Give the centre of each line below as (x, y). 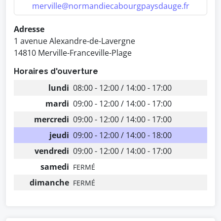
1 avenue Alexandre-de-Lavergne (74, 41)
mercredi (52, 119)
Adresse (29, 29)
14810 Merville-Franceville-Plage (73, 53)
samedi (55, 167)
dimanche (49, 183)
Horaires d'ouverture (56, 71)
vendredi (52, 151)
